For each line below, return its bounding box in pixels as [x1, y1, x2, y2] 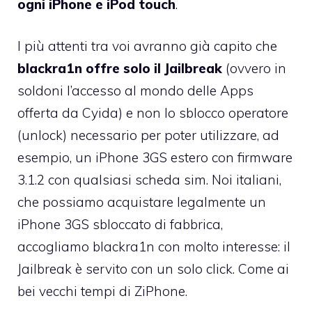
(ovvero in [222, 60, 286, 77]
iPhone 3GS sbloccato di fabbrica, [17, 216, 223, 233]
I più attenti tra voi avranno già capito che [17, 38, 277, 55]
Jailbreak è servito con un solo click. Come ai [17, 260, 289, 278]
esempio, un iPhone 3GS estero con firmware [17, 149, 292, 166]
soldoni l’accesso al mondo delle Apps [17, 82, 253, 100]
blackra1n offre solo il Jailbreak [17, 60, 222, 77]
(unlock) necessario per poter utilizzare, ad [17, 127, 279, 144]
